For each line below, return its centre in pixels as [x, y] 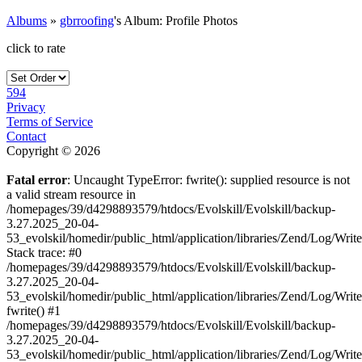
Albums [27, 20]
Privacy [26, 107]
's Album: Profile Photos [176, 20]
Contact [26, 136]
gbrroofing [87, 20]
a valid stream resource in [71, 194]
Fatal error [37, 179]
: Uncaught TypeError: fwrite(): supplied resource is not [208, 179]
